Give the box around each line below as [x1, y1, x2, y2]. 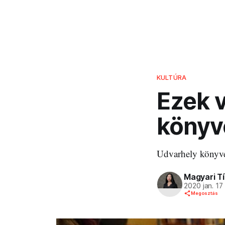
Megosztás [191, 190, 218, 196]
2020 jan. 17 [184, 181, 223, 190]
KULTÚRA [157, 73, 186, 81]
